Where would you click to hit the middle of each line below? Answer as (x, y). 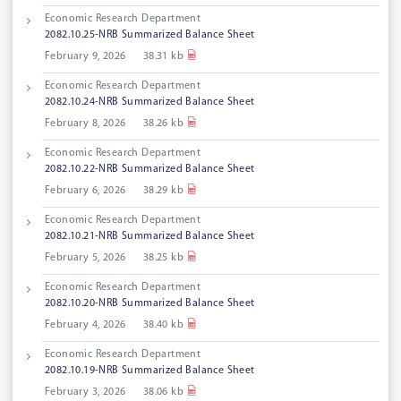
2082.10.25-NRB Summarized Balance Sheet (150, 35)
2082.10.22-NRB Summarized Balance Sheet (150, 170)
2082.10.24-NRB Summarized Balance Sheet (150, 102)
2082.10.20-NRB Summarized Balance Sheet (150, 304)
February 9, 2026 (85, 57)
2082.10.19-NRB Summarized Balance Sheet (150, 371)
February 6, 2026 (85, 191)
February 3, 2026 (85, 392)
